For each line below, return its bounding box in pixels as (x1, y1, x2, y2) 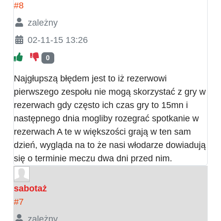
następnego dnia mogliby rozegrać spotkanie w (14, 113, 199, 123)
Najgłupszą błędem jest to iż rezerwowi (14, 73, 167, 83)
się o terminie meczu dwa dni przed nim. (14, 153, 172, 163)
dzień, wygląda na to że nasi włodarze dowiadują (14, 140, 206, 150)
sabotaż (14, 183, 47, 193)
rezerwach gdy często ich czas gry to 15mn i (14, 100, 188, 110)
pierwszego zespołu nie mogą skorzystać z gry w (14, 86, 206, 97)
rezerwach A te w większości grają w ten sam (14, 126, 191, 137)
